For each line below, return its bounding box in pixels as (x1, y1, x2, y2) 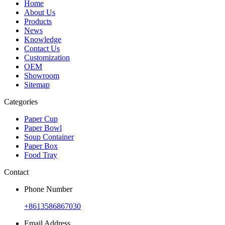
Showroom (24, 71, 59, 80)
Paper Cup (24, 114, 58, 123)
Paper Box (24, 141, 58, 150)
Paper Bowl (24, 123, 62, 132)
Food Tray (24, 150, 57, 159)
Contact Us (24, 44, 60, 53)
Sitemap (24, 80, 50, 89)
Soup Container (24, 132, 74, 141)
